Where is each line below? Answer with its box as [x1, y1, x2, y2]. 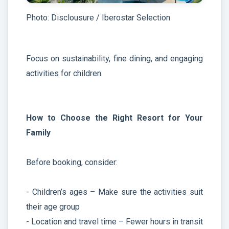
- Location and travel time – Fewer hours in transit [26, 216, 203, 226]
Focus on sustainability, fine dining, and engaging [26, 53, 203, 63]
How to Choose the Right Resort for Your [26, 112, 203, 123]
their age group [26, 201, 80, 212]
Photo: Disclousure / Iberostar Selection [26, 12, 170, 22]
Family [26, 127, 51, 138]
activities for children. [26, 68, 103, 78]
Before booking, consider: [26, 157, 118, 167]
